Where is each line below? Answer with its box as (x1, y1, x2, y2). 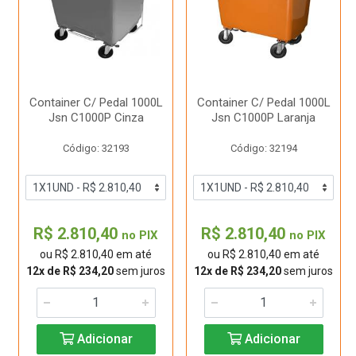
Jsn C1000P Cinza (48, 110, 144, 125)
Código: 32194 (230, 142, 297, 154)
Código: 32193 (62, 142, 130, 154)
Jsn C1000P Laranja (211, 110, 315, 125)
